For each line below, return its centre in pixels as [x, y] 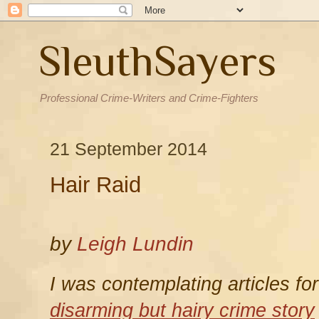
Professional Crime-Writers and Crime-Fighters [149, 98]
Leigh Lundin [135, 244]
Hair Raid [95, 185]
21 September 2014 [129, 148]
